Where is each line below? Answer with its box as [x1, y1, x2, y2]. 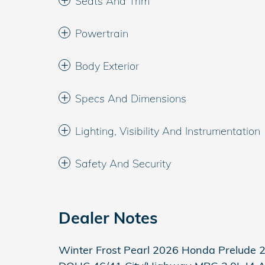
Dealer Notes [59, 208, 158, 228]
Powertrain [75, 27, 128, 40]
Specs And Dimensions [75, 92, 186, 105]
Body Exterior [75, 59, 139, 73]
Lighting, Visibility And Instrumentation [75, 124, 260, 138]
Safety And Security [75, 157, 171, 170]
